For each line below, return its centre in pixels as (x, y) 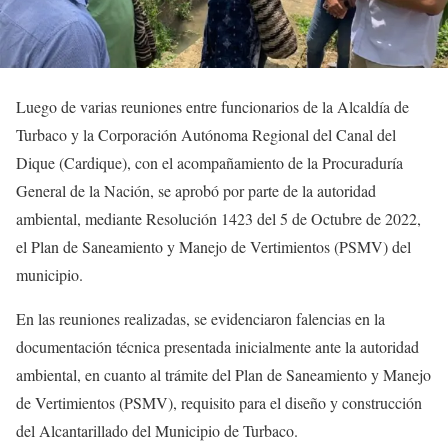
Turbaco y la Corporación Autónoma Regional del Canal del (206, 134)
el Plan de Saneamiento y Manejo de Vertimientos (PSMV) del (213, 246)
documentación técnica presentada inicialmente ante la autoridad (217, 346)
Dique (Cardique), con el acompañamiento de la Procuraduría (209, 162)
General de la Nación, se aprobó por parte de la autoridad (196, 190)
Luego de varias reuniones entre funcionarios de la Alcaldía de (212, 106)
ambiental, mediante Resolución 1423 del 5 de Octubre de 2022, (218, 218)
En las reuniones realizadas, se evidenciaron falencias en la (200, 318)
